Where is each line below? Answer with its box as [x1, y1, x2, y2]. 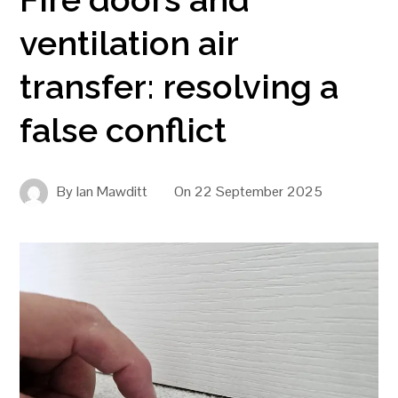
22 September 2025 [195, 182, 323, 202]
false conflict [20, 110, 227, 150]
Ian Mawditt [76, 182, 148, 202]
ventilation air [20, 23, 239, 63]
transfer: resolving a [20, 67, 339, 107]
